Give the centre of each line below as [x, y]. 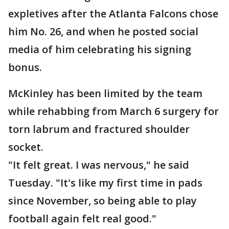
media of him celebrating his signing [100, 50]
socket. [26, 147]
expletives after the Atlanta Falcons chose [113, 14]
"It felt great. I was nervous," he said [99, 165]
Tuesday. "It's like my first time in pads [105, 183]
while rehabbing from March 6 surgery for [113, 111]
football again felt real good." [82, 219]
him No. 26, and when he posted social [103, 32]
